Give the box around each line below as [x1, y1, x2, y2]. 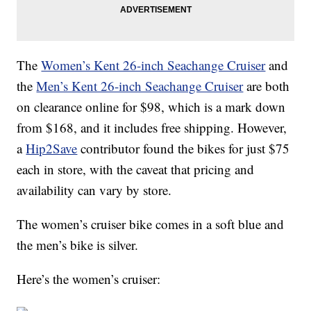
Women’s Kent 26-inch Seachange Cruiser [41, 56, 266, 74]
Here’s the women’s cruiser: [17, 270, 161, 288]
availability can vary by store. [17, 181, 172, 199]
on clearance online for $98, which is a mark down [17, 98, 286, 116]
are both [243, 77, 290, 95]
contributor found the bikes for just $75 [77, 140, 290, 158]
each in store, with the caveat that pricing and [17, 160, 255, 178]
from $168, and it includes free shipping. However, [17, 119, 287, 137]
